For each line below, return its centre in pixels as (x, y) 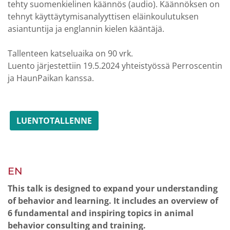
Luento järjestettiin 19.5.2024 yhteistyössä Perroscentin (115, 66)
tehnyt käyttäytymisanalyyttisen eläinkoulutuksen (103, 16)
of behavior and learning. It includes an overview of (113, 201)
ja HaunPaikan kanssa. (51, 78)
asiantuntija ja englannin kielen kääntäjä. (86, 29)
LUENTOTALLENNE (54, 121)
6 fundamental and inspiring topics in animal (101, 213)
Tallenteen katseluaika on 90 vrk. (70, 53)
